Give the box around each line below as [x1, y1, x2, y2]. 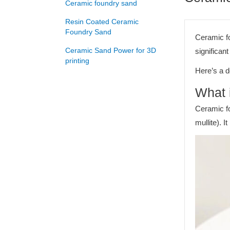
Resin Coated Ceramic [65, 17, 139, 26]
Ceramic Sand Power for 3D [65, 46, 156, 54]
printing [65, 56, 89, 65]
